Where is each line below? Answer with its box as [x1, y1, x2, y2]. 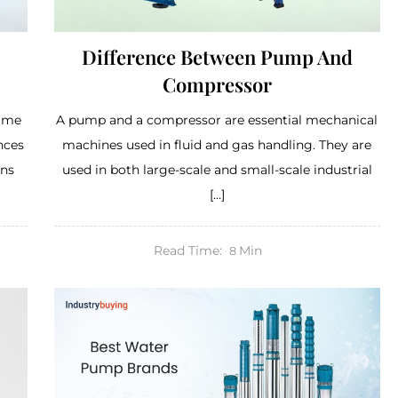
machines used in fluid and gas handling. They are [62, 136, 372, 153]
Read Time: [154, 242, 223, 259]
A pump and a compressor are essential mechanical [56, 111, 378, 128]
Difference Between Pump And [81, 43, 353, 70]
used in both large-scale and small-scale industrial [61, 161, 372, 178]
